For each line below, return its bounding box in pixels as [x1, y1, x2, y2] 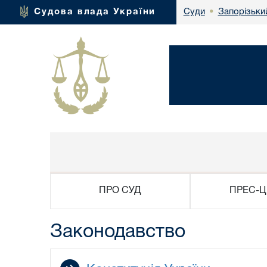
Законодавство [50, 223, 185, 241]
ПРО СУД [99, 187, 142, 195]
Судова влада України [34, 7, 156, 16]
